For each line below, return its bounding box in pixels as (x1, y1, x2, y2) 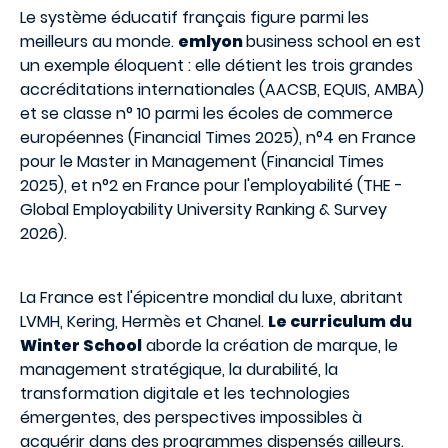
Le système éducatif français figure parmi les (20, 6, 369, 29)
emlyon (178, 30, 246, 53)
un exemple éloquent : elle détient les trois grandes (20, 54, 413, 77)
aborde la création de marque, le (142, 334, 398, 357)
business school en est (246, 30, 421, 53)
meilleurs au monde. (20, 30, 178, 53)
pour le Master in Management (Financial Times (20, 150, 384, 173)
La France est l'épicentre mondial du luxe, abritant (20, 286, 403, 309)
